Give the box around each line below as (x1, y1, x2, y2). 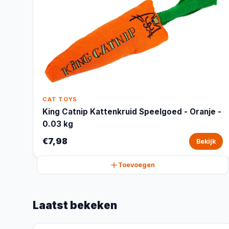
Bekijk (196, 138, 216, 145)
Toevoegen (118, 161, 155, 169)
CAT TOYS (42, 96, 78, 103)
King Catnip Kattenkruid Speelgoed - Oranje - (42, 107, 221, 117)
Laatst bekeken (33, 199, 117, 212)
